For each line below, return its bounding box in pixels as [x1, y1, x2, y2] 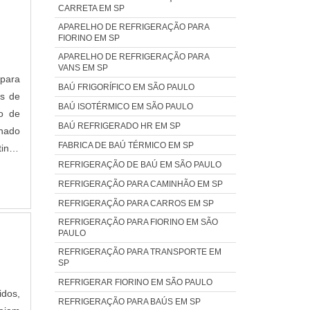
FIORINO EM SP [57, 33, 120, 43]
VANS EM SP [57, 62, 108, 73]
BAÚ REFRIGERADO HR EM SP [57, 120, 181, 131]
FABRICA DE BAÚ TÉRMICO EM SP [57, 140, 194, 150]
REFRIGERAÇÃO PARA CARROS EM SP [57, 198, 214, 208]
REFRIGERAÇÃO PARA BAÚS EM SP [57, 296, 201, 307]
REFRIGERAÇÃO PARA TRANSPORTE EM [57, 246, 221, 257]
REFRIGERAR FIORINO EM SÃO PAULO [57, 277, 212, 287]
